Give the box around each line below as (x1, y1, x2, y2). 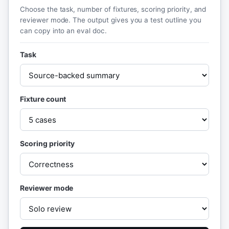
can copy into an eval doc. (20, 27, 107, 35)
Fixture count (20, 95, 66, 103)
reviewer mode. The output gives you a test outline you (20, 16, 201, 24)
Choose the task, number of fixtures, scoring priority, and (20, 5, 207, 13)
